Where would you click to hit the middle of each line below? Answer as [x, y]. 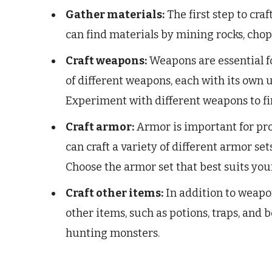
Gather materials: [115, 14]
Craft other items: [114, 193]
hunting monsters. [113, 233]
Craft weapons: [106, 60]
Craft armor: [100, 127]
